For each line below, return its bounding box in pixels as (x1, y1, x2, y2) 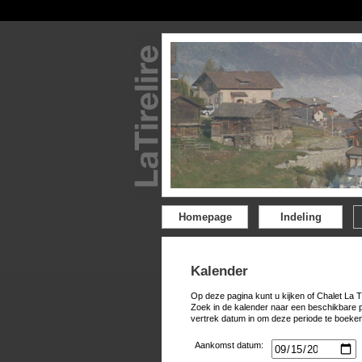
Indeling (280, 211, 322, 223)
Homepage (178, 211, 232, 223)
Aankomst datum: (195, 340, 263, 350)
